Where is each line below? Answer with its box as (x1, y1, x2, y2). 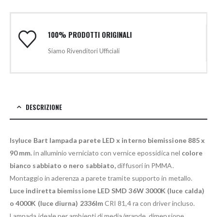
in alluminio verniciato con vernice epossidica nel (32, 149, 182, 157)
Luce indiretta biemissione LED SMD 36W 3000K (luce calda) (10, 186, 204, 195)
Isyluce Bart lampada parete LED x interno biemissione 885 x (10, 136, 205, 145)
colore (182, 149, 203, 157)
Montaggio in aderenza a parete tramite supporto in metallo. (10, 174, 193, 183)
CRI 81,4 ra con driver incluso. (103, 199, 195, 208)
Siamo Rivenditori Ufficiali (47, 47, 120, 55)
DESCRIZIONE (26, 102, 62, 112)
